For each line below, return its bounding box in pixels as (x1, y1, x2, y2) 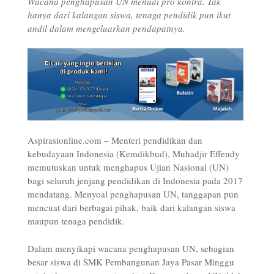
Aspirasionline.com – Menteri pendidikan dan (28, 134, 202, 147)
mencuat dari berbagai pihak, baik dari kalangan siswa (28, 201, 235, 214)
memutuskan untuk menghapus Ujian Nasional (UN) (28, 161, 229, 174)
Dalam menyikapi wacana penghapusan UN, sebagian (28, 242, 234, 254)
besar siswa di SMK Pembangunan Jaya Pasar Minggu (28, 255, 234, 268)
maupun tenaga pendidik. (28, 215, 125, 228)
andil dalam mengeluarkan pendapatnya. (28, 21, 185, 34)
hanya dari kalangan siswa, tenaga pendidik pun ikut (28, 8, 231, 21)
